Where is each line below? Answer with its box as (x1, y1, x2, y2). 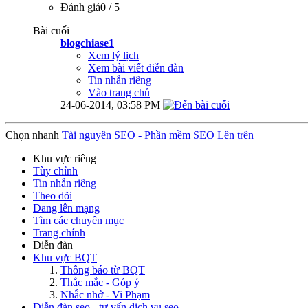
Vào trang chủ (88, 87, 150, 99)
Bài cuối (33, 25, 69, 37)
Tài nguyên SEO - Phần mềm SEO (62, 129, 214, 142)
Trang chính (33, 227, 85, 239)
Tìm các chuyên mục (33, 214, 124, 227)
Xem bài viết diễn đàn (88, 62, 184, 74)
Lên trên (217, 129, 254, 142)
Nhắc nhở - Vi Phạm (60, 289, 150, 301)
